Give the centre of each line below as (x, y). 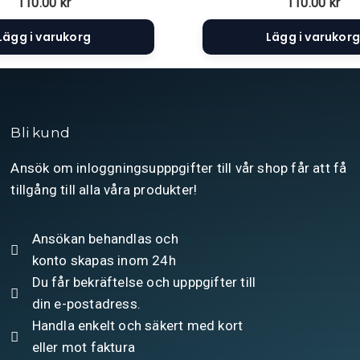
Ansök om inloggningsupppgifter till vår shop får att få (179, 168)
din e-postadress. (86, 304)
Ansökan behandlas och (105, 239)
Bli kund (40, 133)
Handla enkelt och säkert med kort (137, 326)
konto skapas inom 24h (104, 261)
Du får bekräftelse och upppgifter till (144, 282)
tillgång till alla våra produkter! (104, 190)
